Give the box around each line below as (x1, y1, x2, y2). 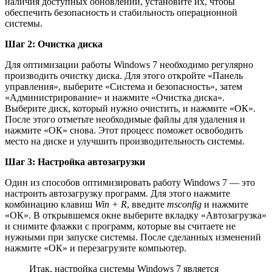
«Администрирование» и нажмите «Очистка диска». (5, 92, 225, 103)
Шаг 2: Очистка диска (5, 38, 103, 49)
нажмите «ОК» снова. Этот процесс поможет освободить (5, 124, 243, 135)
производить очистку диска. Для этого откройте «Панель (5, 70, 243, 81)
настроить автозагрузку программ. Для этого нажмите (5, 188, 230, 199)
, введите (127, 199, 167, 209)
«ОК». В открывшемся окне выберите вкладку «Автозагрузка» (5, 209, 267, 220)
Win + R (95, 199, 127, 209)
